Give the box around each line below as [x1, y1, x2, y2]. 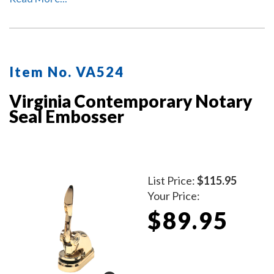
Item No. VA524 [9, 63, 124, 80]
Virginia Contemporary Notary [9, 90, 252, 111]
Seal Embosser [9, 105, 124, 127]
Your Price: [147, 188, 201, 202]
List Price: [147, 173, 198, 187]
